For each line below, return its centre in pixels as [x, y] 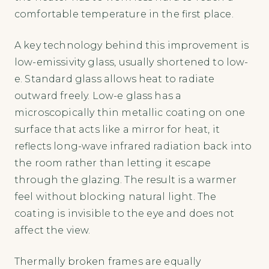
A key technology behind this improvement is [131, 45]
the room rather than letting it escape [113, 163]
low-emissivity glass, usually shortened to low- [131, 62]
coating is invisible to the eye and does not [125, 213]
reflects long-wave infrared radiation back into [133, 146]
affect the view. [53, 230]
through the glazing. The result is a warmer [125, 180]
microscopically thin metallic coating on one [130, 112]
